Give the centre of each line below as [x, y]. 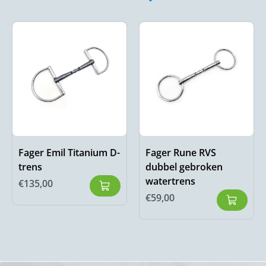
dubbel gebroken [184, 167]
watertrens [170, 181]
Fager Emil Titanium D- [69, 153]
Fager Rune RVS [181, 153]
